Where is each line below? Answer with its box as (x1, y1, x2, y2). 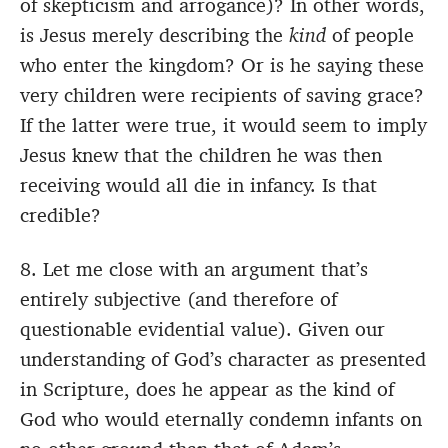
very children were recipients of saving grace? (20, 82, 424, 109)
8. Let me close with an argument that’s (20, 256, 368, 283)
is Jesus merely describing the (20, 22, 289, 49)
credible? (20, 202, 101, 229)
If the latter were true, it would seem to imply (20, 112, 427, 139)
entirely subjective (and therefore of (20, 286, 337, 313)
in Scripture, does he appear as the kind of (20, 376, 394, 403)
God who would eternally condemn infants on (20, 406, 422, 433)
